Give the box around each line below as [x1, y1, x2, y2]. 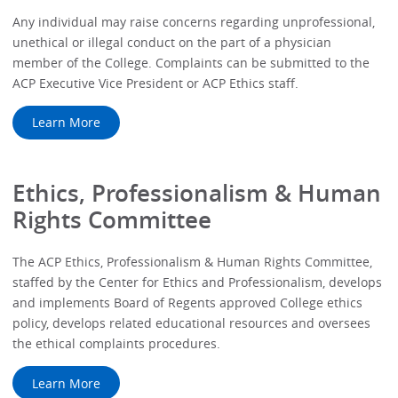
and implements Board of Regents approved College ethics [12, 293, 363, 311]
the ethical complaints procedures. [12, 334, 221, 352]
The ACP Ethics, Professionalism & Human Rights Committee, [12, 252, 373, 270]
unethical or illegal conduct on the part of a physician [12, 33, 332, 51]
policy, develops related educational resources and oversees [12, 314, 371, 331]
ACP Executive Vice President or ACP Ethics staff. [12, 74, 299, 92]
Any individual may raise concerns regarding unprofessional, [12, 12, 376, 30]
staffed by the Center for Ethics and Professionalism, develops [12, 273, 383, 291]
